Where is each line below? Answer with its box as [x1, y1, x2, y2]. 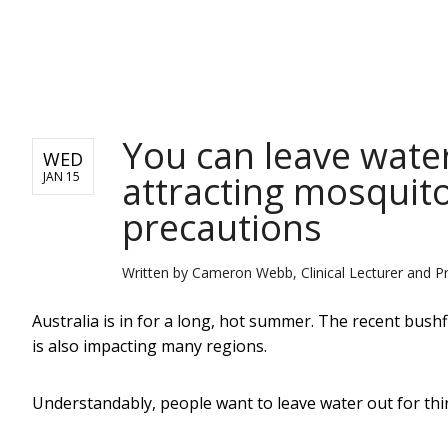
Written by [122, 262, 192, 282]
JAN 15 [43, 167, 80, 185]
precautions [122, 202, 322, 252]
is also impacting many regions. [32, 334, 267, 357]
